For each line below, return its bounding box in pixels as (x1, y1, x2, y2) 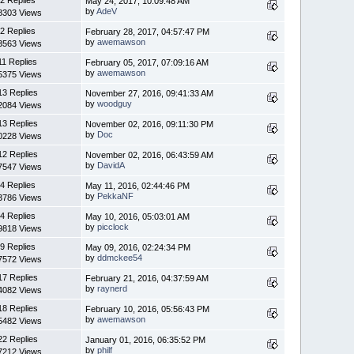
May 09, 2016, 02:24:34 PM (85, 242, 191, 252)
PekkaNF (97, 190, 134, 201)
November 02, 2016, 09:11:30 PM (85, 119, 214, 129)
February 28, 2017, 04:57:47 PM (85, 26, 210, 36)
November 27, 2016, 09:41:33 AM (85, 88, 214, 98)
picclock (97, 221, 130, 232)
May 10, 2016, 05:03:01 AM (85, 211, 190, 221)
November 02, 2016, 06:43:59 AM (85, 149, 214, 160)
